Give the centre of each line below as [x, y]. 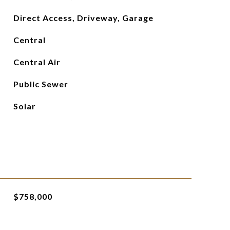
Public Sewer [41, 84]
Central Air [37, 62]
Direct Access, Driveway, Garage [83, 18]
